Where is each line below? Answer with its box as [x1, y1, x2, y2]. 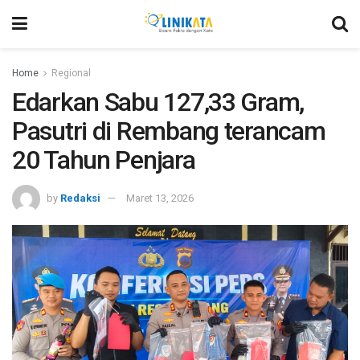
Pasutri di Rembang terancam [12, 116, 325, 146]
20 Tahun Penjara [12, 145, 195, 175]
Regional [51, 67, 91, 79]
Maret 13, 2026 [126, 191, 194, 204]
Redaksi [60, 191, 100, 204]
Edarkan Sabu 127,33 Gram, [12, 87, 304, 117]
